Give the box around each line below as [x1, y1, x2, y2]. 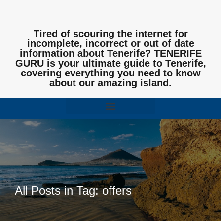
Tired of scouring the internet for [33, 28, 188, 39]
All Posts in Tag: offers [15, 184, 132, 197]
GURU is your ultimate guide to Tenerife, [15, 58, 206, 69]
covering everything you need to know [20, 68, 201, 78]
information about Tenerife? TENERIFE [19, 48, 202, 59]
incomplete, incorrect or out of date [27, 38, 194, 49]
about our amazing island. [49, 77, 172, 88]
